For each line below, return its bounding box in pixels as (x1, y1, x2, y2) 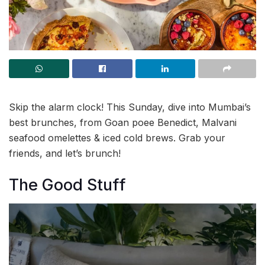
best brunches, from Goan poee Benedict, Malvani (9, 117, 237, 128)
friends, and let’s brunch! (9, 147, 121, 159)
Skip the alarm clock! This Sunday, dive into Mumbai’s (9, 101, 251, 113)
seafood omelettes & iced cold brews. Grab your (9, 132, 225, 144)
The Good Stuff (9, 174, 126, 195)
